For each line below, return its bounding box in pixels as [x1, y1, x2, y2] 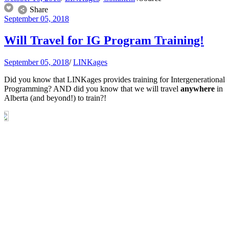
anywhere [180, 84, 215, 94]
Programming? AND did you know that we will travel [4, 84, 180, 94]
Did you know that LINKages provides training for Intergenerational [4, 75, 225, 84]
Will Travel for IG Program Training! [4, 34, 204, 48]
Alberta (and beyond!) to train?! [4, 94, 108, 103]
